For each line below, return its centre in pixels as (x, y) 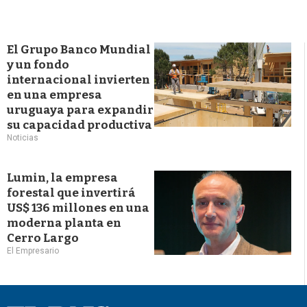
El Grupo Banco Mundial (79, 50)
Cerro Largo (43, 238)
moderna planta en (64, 223)
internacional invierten (78, 80)
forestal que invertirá (71, 193)
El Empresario (33, 251)
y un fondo (38, 65)
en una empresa (54, 95)
